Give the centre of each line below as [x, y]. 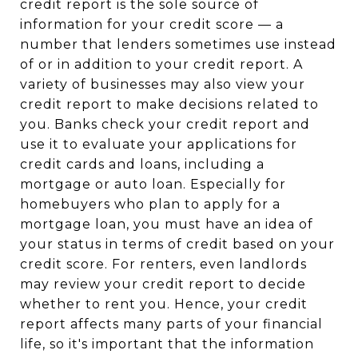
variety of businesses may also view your [163, 84]
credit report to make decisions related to [169, 104]
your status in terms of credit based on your [177, 244]
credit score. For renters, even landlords [163, 264]
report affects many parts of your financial [171, 324]
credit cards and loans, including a [142, 164]
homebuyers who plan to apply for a [150, 204]
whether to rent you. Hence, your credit [164, 304]
